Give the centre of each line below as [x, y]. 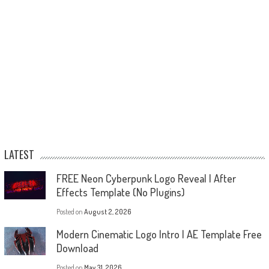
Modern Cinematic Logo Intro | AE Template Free [159, 234]
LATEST [19, 155]
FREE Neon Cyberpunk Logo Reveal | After [146, 179]
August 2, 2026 [107, 212]
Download [77, 248]
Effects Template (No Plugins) [120, 192]
